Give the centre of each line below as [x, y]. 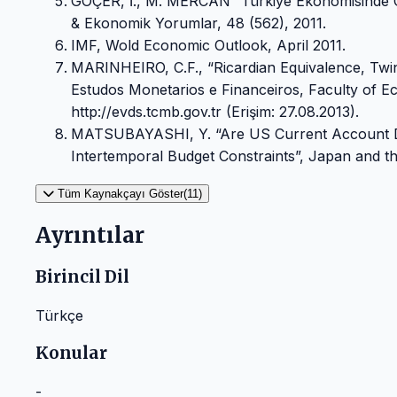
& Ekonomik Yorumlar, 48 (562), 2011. [198, 23]
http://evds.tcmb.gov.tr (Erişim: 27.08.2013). [215, 112]
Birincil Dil [82, 277]
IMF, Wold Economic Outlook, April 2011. [208, 46]
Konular [71, 354]
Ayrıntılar [90, 236]
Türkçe [59, 315]
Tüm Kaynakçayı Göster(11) [130, 194]
